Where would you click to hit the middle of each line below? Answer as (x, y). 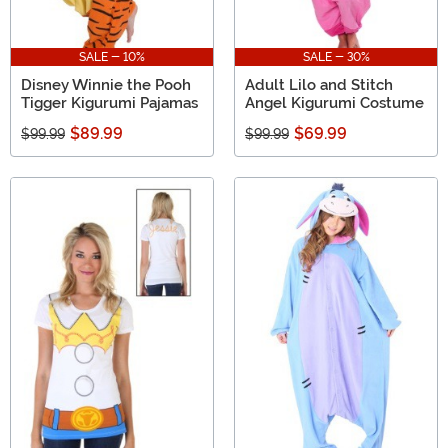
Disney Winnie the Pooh (106, 85)
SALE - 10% (112, 57)
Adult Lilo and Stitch (319, 85)
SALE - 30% (336, 57)
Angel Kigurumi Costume (334, 103)
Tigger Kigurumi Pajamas (109, 103)
